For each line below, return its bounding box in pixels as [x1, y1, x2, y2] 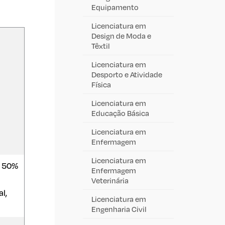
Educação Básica [91, 108, 149, 118]
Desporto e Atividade [91, 69, 162, 79]
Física [91, 79, 111, 89]
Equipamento [91, 2, 139, 12]
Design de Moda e [91, 31, 151, 40]
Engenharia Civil [91, 204, 147, 213]
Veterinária [91, 175, 129, 185]
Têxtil [91, 41, 110, 50]
